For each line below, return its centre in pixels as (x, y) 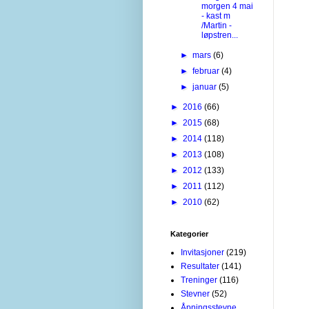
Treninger (199, 280)
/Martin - (216, 25)
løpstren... (219, 35)
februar (207, 71)
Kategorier (189, 233)
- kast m (216, 16)
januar (206, 87)
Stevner (195, 293)
